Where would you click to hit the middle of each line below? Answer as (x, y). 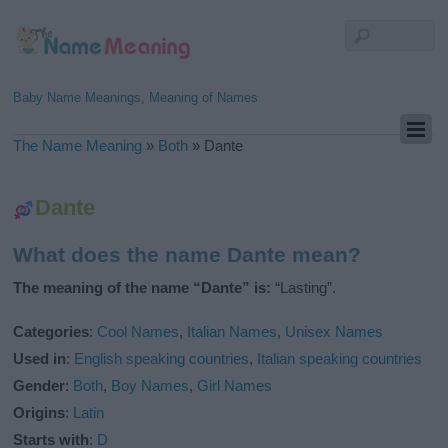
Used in (40, 359)
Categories (51, 332)
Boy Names (150, 386)
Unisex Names (334, 332)
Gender (39, 386)
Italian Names (232, 332)
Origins (39, 413)
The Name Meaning (78, 145)
